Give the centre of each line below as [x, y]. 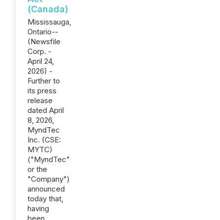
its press [42, 91]
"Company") [49, 179]
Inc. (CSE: [44, 140]
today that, [45, 199]
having [38, 208]
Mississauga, [49, 22]
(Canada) [48, 9]
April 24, [41, 61]
